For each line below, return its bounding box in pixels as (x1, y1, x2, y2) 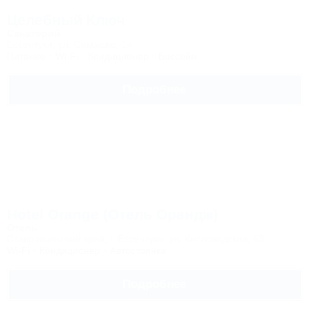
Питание (7, 51, 46, 62)
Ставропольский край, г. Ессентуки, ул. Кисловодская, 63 (7, 233, 264, 244)
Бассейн (158, 51, 197, 62)
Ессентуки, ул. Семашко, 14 (7, 39, 133, 50)
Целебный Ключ (7, 12, 125, 28)
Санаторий (7, 28, 60, 39)
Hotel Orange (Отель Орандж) (7, 206, 218, 222)
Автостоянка (110, 245, 166, 256)
